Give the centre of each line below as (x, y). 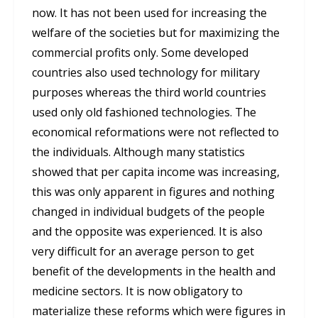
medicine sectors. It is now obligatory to (137, 291)
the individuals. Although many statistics (138, 152)
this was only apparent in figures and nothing (153, 192)
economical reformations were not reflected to (155, 132)
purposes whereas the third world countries (149, 93)
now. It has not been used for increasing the (149, 13)
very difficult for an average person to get (143, 252)
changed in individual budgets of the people (148, 212)
